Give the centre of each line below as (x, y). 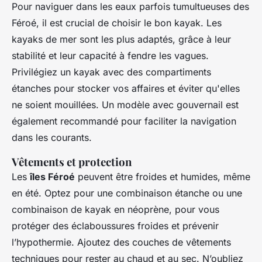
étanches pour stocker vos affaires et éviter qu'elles (126, 89)
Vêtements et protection (72, 162)
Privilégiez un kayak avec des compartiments (111, 72)
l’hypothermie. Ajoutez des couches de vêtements (121, 242)
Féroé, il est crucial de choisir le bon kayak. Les (117, 23)
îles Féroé (52, 177)
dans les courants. (52, 138)
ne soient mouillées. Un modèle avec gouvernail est (125, 105)
